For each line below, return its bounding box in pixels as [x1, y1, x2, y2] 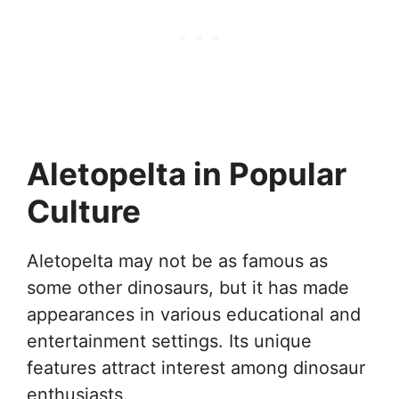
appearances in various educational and [27, 303, 361, 325]
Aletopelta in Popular [27, 154, 346, 192]
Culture [27, 191, 141, 230]
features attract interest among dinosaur [27, 356, 365, 379]
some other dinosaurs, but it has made [27, 276, 349, 298]
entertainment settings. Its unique [27, 330, 312, 352]
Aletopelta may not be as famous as [27, 249, 328, 272]
